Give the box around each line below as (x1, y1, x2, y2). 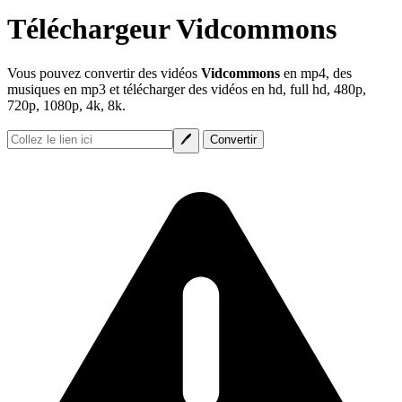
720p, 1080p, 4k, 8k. (7, 97, 126, 113)
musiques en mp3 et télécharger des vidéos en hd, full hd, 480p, (7, 81, 366, 97)
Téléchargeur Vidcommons (7, 13, 336, 46)
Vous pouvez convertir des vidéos (7, 65, 201, 81)
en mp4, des (280, 65, 352, 81)
